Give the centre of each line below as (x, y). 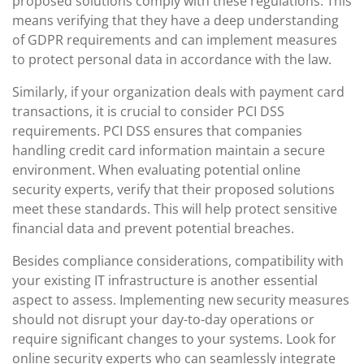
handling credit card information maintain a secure (169, 150)
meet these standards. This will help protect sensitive (175, 209)
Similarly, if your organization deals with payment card (178, 92)
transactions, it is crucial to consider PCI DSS (148, 111)
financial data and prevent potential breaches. (153, 228)
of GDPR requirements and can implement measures (175, 40)
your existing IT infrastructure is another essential (165, 280)
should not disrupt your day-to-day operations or (163, 319)
